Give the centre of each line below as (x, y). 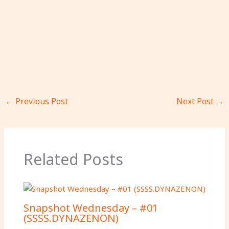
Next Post (196, 101)
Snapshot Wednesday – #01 (90, 208)
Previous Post (41, 101)
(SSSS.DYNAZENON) (71, 218)
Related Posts (73, 159)
